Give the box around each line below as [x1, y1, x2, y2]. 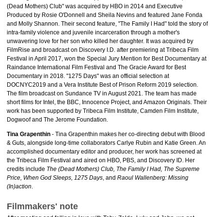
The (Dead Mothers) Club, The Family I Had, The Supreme [46, 166, 200, 172]
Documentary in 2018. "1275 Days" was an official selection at [7, 73, 169, 79]
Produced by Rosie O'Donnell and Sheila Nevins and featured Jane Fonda [7, 12, 202, 18]
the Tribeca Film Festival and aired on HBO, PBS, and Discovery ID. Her [7, 157, 195, 164]
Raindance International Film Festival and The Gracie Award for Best [7, 64, 186, 71]
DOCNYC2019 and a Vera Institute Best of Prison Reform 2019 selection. [7, 81, 198, 88]
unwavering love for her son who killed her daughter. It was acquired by [7, 38, 193, 45]
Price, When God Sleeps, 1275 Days [7, 174, 103, 181]
